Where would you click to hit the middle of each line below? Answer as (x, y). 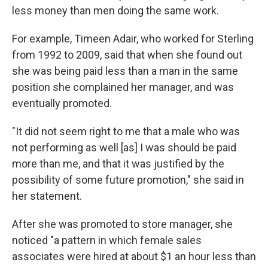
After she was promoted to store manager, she (122, 224)
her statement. (47, 196)
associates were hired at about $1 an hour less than (134, 256)
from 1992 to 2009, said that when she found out (127, 55)
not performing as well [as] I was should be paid (124, 147)
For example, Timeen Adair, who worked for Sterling (133, 39)
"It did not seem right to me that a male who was (126, 131)
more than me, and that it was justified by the (118, 164)
